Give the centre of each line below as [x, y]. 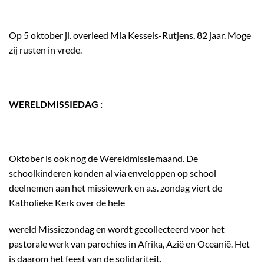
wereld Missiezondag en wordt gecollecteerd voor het [117, 229]
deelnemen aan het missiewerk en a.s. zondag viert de [115, 187]
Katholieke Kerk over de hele [67, 202]
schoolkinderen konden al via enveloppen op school [113, 173]
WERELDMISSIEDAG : [56, 104]
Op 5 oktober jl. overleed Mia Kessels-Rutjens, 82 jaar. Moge [130, 35]
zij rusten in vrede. [45, 50]
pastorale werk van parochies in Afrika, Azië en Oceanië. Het [129, 244]
